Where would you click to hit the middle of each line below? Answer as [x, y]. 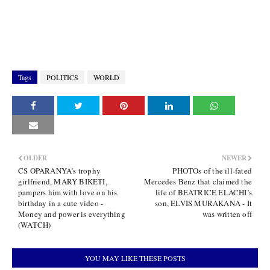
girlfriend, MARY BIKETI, [63, 181]
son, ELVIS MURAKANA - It [203, 203]
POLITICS [62, 77]
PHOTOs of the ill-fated [212, 170]
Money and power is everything [72, 214]
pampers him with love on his [68, 192]
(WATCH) [35, 224]
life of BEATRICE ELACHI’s [204, 192]
